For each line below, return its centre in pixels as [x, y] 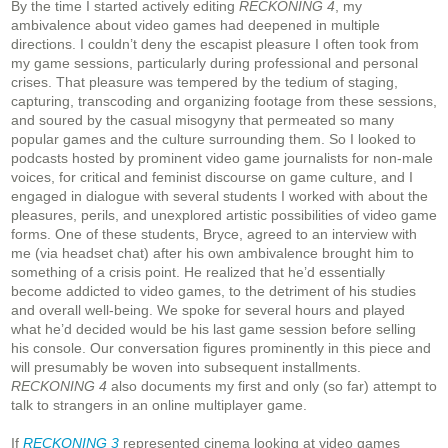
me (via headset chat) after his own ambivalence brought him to [212, 253]
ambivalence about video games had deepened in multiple [195, 25]
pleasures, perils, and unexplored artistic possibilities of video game [224, 215]
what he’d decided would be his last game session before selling [213, 329]
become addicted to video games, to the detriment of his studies [213, 291]
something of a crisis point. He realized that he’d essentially [198, 272]
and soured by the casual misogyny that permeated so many [202, 120]
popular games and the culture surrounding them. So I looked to [213, 139]
